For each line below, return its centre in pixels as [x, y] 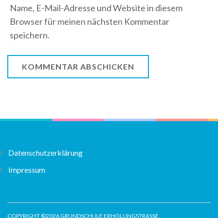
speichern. [30, 35]
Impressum [27, 169]
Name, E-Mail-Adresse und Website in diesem [96, 8]
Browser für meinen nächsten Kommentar [90, 21]
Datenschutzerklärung [45, 152]
